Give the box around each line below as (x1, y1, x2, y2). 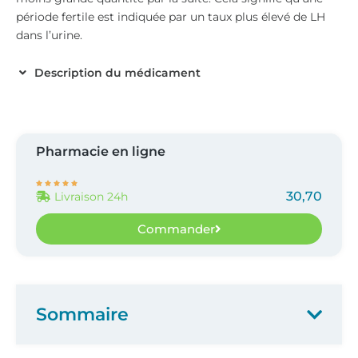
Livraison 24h (54, 189, 128, 205)
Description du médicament (34, 66, 201, 81)
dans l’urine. (16, 28, 82, 42)
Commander (137, 221, 215, 237)
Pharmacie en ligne (36, 144, 165, 160)
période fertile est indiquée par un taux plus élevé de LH (16, 10, 325, 24)
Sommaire (36, 304, 129, 326)
